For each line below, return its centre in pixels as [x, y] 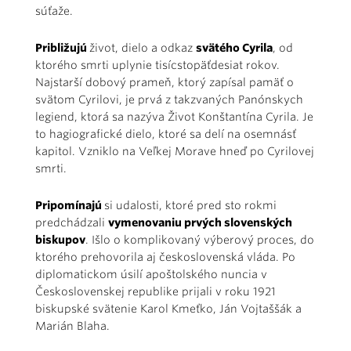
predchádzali [72, 223]
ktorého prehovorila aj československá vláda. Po [165, 257]
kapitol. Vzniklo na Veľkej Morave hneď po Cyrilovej [175, 151]
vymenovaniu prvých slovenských [200, 223]
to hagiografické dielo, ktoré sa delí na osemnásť [166, 134]
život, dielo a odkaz [143, 48]
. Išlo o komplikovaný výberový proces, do [200, 240]
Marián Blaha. [74, 326]
